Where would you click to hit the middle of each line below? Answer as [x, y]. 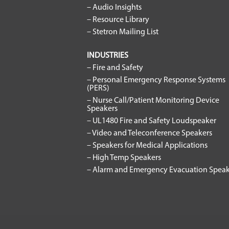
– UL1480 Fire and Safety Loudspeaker [152, 121]
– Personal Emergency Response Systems [156, 80]
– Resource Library [118, 20]
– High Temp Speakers [124, 158]
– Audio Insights [114, 8]
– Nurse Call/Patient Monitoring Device [153, 101]
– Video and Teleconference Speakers [150, 133]
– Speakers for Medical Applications [147, 146]
